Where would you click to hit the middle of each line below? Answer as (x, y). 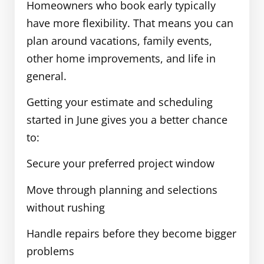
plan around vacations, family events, (119, 40)
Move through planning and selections (122, 189)
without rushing (66, 207)
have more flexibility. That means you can (130, 23)
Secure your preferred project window (122, 164)
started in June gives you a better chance (127, 120)
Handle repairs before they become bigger (131, 234)
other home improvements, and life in (121, 58)
